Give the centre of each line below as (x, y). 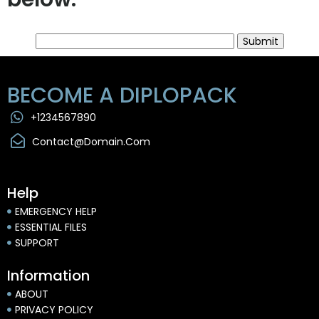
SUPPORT (37, 242)
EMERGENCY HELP (56, 211)
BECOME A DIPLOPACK (122, 95)
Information (48, 275)
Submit (260, 41)
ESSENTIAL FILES (51, 227)
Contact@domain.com (91, 141)
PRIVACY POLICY (54, 309)
